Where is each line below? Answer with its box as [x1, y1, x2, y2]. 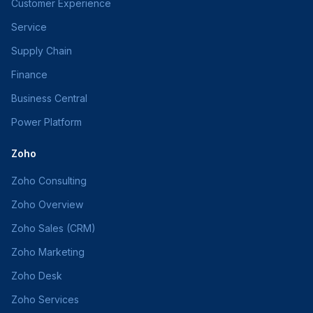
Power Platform [11, 116, 82, 128]
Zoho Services [11, 293, 79, 305]
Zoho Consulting [11, 175, 87, 187]
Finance [11, 68, 48, 80]
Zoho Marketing [11, 246, 85, 258]
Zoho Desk [11, 270, 62, 282]
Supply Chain [11, 45, 72, 57]
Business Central [11, 92, 87, 104]
